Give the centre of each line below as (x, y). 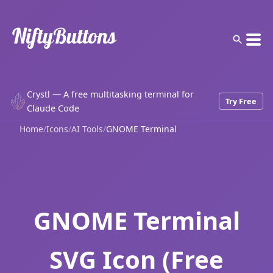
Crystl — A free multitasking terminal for (110, 94)
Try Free (241, 101)
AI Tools (87, 129)
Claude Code (53, 108)
